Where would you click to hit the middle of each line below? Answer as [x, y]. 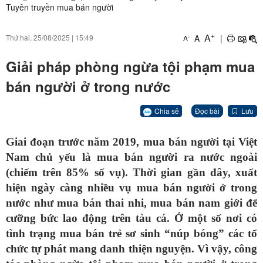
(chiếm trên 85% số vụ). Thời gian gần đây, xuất [131, 173]
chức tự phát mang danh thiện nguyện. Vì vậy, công [131, 249]
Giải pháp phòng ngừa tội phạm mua [130, 67]
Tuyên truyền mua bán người [60, 7]
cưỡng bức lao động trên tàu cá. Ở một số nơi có [131, 218]
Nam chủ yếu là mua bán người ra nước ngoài [131, 157]
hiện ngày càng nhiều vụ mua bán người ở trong [131, 188]
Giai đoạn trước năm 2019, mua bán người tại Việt [131, 142]
